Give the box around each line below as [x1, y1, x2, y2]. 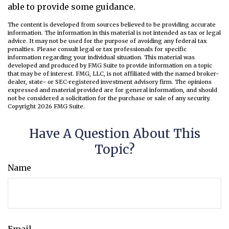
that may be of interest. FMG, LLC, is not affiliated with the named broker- [8, 70, 219, 77]
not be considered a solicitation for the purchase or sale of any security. [8, 95, 211, 102]
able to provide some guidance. [8, 2, 135, 12]
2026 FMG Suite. [37, 103, 85, 110]
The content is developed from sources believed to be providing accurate [8, 21, 216, 28]
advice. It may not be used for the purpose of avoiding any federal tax [8, 37, 207, 44]
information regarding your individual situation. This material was [8, 54, 195, 61]
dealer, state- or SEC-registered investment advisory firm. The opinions [8, 78, 212, 85]
